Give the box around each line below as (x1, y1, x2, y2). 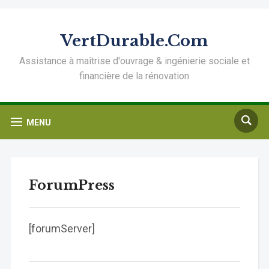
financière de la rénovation (79, 70, 190, 82)
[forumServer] (28, 222, 95, 235)
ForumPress (28, 177, 115, 193)
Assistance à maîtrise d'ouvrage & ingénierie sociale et (19, 55, 250, 67)
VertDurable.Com (61, 31, 208, 50)
